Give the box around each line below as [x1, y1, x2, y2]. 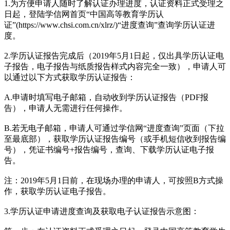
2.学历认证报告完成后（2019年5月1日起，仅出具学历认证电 [4, 51, 224, 60]
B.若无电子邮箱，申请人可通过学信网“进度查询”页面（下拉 [4, 123, 224, 132]
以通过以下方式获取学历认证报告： [4, 72, 136, 82]
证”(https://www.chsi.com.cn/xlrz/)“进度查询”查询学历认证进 [4, 20, 215, 29]
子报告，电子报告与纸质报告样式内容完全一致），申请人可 [4, 62, 226, 71]
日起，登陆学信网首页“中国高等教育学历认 [4, 9, 164, 18]
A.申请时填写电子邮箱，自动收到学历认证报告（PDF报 [4, 92, 208, 102]
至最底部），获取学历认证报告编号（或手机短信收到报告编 [4, 134, 226, 143]
